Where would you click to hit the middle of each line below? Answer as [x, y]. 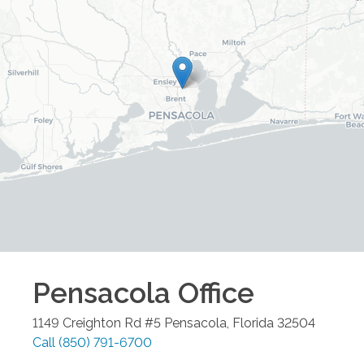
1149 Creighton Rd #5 [97, 323]
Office [212, 293]
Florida [253, 323]
